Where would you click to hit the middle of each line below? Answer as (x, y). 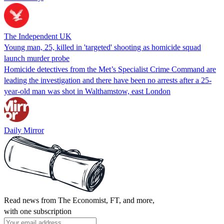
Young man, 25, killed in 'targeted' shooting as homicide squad (102, 47)
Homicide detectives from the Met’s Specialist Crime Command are (110, 69)
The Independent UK (38, 36)
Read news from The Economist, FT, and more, (79, 200)
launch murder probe (37, 58)
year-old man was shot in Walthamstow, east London (87, 91)
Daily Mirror (24, 130)
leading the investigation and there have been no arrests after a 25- (108, 80)
